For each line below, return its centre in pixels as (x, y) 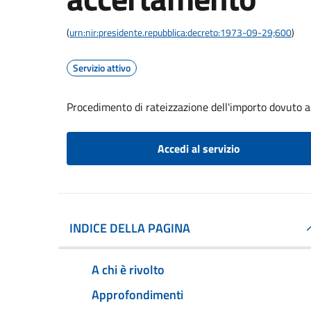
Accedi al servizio (199, 149)
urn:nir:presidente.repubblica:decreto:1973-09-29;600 (180, 32)
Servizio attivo (102, 68)
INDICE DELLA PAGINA (130, 228)
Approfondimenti (137, 294)
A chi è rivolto (128, 269)
